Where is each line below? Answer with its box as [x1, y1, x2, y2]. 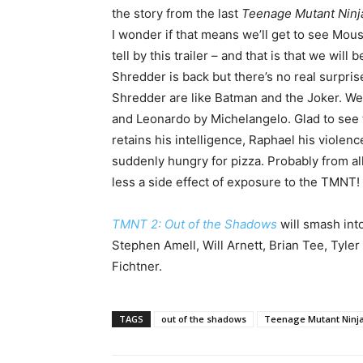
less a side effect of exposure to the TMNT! [112, 173, 360, 190]
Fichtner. [112, 258, 162, 274]
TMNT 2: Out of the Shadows [112, 216, 280, 232]
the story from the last [112, 5, 241, 21]
